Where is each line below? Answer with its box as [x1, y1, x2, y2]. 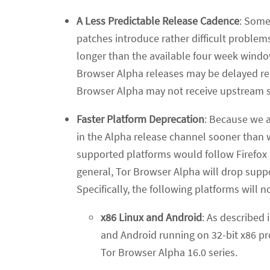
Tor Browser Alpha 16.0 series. [101, 245, 237, 259]
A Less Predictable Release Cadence [77, 13, 239, 28]
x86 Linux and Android [101, 210, 202, 224]
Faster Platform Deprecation [77, 111, 204, 126]
